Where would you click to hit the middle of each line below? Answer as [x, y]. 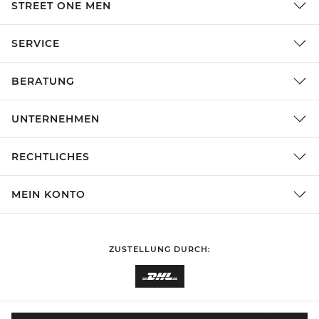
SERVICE [36, 44]
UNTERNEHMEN [56, 119]
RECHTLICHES [51, 157]
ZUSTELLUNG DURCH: [159, 250]
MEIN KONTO [48, 195]
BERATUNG [43, 82]
